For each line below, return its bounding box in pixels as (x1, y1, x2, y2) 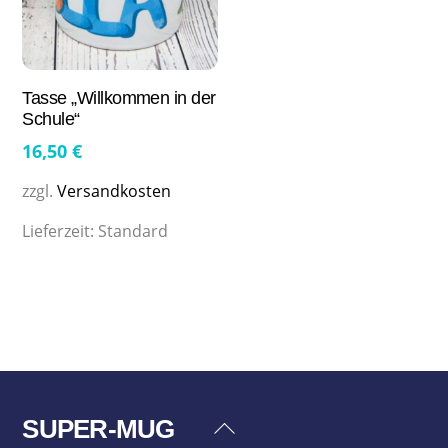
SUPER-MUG (22, 415, 175, 444)
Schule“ (22, 109, 80, 130)
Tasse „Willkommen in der (22, 88, 216, 109)
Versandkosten (57, 180, 172, 203)
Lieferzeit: (22, 220, 99, 243)
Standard (98, 220, 169, 243)
